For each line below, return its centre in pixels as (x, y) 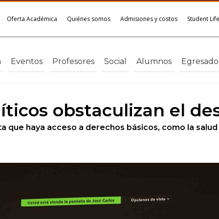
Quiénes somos (89, 19)
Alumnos (154, 61)
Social (115, 61)
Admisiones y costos (149, 19)
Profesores (73, 61)
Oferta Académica (32, 19)
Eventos (27, 61)
